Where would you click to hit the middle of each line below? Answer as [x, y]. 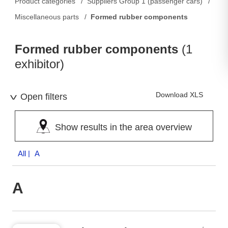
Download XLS [179, 95]
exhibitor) [39, 64]
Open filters [44, 96]
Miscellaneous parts [47, 17]
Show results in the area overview [123, 127]
